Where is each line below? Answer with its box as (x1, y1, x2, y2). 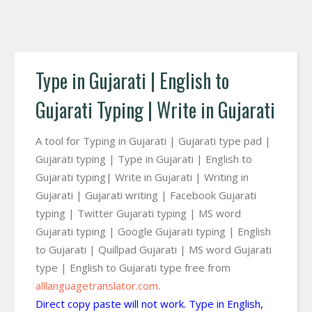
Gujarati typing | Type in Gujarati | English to (36, 152, 252, 166)
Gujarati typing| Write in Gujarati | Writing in (36, 170, 249, 184)
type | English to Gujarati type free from (36, 260, 231, 274)
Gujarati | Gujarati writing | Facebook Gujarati (36, 188, 256, 202)
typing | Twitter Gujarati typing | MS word (36, 206, 241, 220)
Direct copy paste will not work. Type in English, (36, 297, 263, 311)
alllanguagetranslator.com (36, 279, 158, 292)
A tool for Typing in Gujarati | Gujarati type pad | (36, 134, 271, 148)
